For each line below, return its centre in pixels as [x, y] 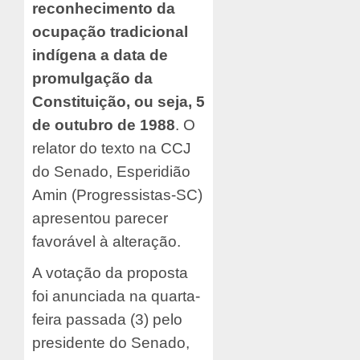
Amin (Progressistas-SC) [117, 195]
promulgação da [92, 79]
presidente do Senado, [111, 343]
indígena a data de [100, 55]
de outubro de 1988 [104, 125]
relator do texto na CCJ [112, 149]
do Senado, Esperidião [111, 172]
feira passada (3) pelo [107, 320]
